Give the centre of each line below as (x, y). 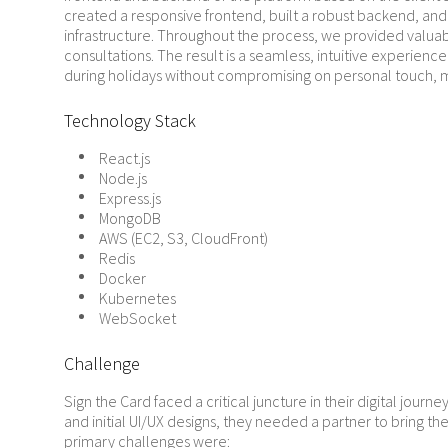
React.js (124, 158)
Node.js (123, 178)
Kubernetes (137, 298)
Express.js (130, 198)
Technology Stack (130, 120)
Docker (122, 278)
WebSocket (137, 318)
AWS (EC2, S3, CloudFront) (183, 238)
